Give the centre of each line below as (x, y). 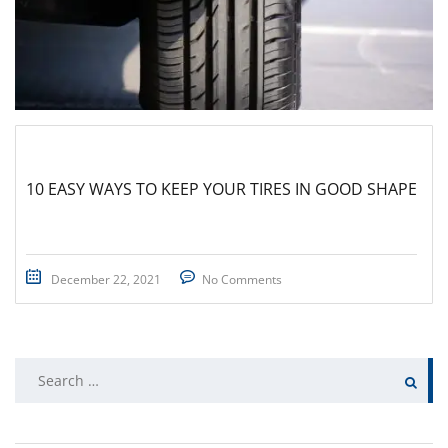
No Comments (242, 279)
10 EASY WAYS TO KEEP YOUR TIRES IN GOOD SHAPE (221, 189)
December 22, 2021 (106, 279)
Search (40, 370)
